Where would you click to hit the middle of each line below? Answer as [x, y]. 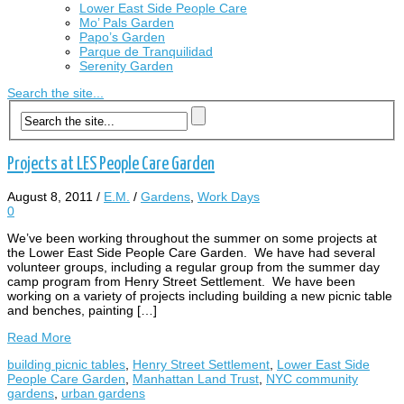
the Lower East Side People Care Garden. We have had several [191, 253]
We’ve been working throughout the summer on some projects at [192, 239]
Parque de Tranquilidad [146, 51]
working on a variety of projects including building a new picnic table [200, 296]
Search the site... [55, 93]
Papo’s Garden [122, 37]
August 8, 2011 [50, 197]
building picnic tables [66, 365]
